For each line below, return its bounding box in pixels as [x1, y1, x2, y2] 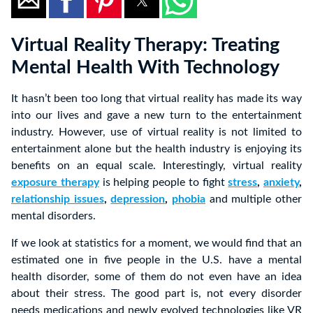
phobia [172, 194, 206, 205]
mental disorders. [11, 210, 96, 222]
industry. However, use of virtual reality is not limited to [11, 126, 302, 138]
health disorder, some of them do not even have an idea [11, 271, 302, 283]
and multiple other [209, 194, 303, 205]
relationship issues [11, 194, 104, 205]
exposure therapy [11, 177, 99, 189]
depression [110, 194, 166, 205]
